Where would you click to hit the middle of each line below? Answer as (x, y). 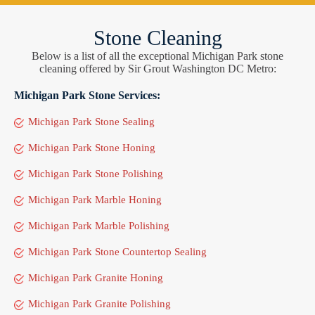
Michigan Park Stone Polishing (96, 174)
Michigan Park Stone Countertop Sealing (117, 252)
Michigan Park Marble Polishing (99, 226)
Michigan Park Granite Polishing (99, 304)
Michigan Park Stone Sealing (91, 122)
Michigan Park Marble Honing (95, 200)
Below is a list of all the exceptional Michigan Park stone (157, 56)
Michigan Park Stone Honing (92, 148)
